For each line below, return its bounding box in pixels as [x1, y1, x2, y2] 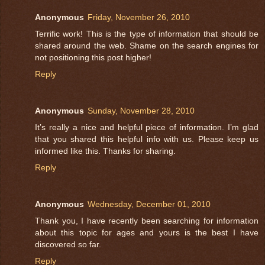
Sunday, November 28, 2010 [88, 106, 195, 116]
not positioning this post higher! [35, 53, 151, 63]
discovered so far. [35, 240, 101, 250]
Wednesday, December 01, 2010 [88, 199, 211, 209]
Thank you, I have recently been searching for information [35, 216, 258, 226]
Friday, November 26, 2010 [88, 12, 190, 22]
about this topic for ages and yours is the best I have [35, 228, 258, 238]
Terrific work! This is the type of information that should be [35, 29, 258, 39]
